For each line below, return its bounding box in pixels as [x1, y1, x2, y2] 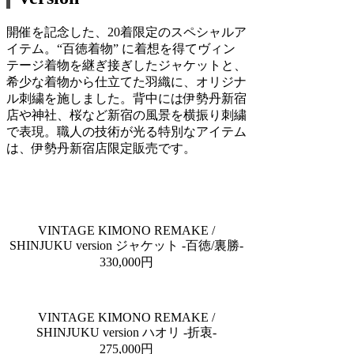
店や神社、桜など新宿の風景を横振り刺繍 [6, 107, 247, 122]
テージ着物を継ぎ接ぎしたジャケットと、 [6, 58, 247, 72]
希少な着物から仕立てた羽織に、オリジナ [6, 74, 247, 88]
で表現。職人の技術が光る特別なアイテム [6, 124, 247, 138]
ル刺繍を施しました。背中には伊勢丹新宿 [6, 91, 247, 105]
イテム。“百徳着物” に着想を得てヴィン [6, 41, 235, 55]
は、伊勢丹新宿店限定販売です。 [6, 141, 196, 155]
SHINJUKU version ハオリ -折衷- [36, 325, 217, 339]
